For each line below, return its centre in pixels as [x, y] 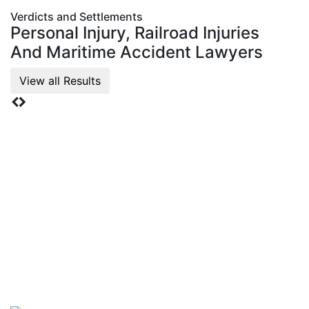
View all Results [60, 80]
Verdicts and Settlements [77, 16]
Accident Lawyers [191, 52]
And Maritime [65, 52]
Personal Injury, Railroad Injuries [135, 32]
